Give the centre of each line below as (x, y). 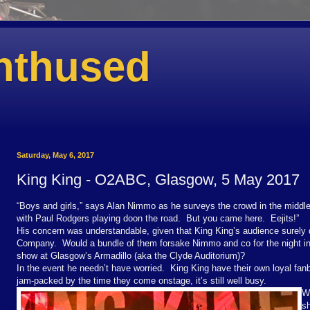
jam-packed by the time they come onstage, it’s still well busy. (142, 280)
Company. (37, 243)
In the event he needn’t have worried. (91, 268)
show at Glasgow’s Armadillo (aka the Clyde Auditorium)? (131, 255)
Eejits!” (285, 218)
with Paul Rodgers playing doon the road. (99, 218)
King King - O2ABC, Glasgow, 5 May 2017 (158, 179)
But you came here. (226, 218)
